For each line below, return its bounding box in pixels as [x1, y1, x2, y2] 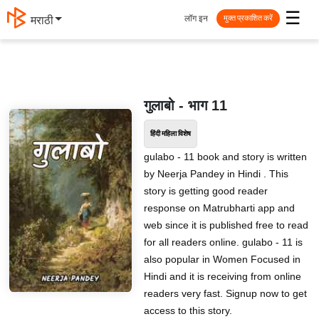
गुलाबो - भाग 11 [143, 98, 227, 113]
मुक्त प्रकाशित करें [224, 11, 273, 25]
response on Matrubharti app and [143, 202, 295, 214]
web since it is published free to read [143, 219, 308, 231]
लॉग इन [184, 11, 208, 26]
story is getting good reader [143, 185, 268, 197]
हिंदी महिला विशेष [150, 128, 191, 140]
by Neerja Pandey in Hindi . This [143, 168, 288, 179]
